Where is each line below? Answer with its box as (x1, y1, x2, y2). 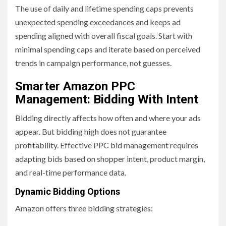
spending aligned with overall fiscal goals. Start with (15, 31, 192, 41)
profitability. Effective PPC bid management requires (15, 140, 198, 150)
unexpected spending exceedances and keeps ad (15, 17, 181, 27)
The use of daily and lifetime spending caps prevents (15, 4, 194, 14)
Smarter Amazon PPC (15, 79, 135, 94)
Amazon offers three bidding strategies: (15, 203, 153, 213)
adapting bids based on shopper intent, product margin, (15, 154, 205, 164)
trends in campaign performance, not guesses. (15, 58, 172, 68)
